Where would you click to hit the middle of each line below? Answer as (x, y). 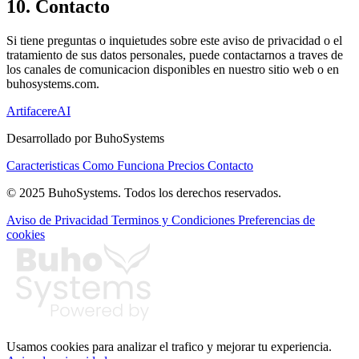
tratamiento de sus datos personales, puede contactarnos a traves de (175, 55)
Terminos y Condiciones (175, 220)
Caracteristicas (44, 165)
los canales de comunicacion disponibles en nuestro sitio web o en (173, 69)
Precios (188, 165)
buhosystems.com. (53, 84)
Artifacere (32, 111)
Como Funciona (125, 165)
